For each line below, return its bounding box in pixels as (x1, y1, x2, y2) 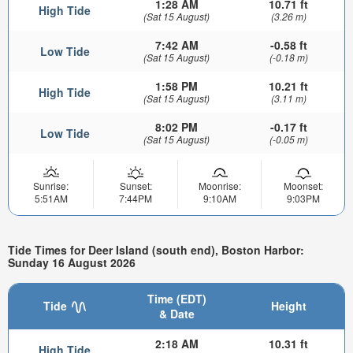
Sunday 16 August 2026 (8, 254, 136, 270)
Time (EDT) (147, 291, 206, 307)
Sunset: (119, 178, 152, 192)
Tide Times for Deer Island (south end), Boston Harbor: (8, 241, 304, 258)
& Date (158, 306, 195, 322)
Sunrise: (33, 178, 69, 192)
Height (270, 298, 307, 314)
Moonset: (283, 178, 323, 192)
